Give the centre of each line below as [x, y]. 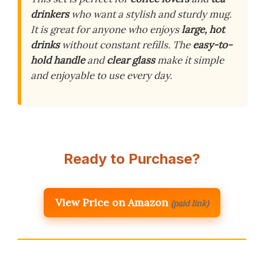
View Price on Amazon [112, 203]
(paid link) [190, 204]
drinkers [50, 14]
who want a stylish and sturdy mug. [150, 14]
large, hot [203, 29]
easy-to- [212, 45]
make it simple [189, 60]
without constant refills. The [126, 45]
